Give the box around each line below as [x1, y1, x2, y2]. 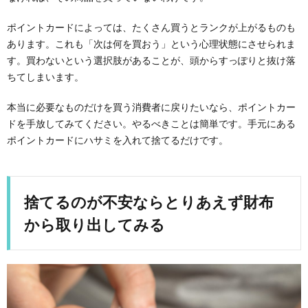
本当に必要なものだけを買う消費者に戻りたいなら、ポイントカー [7, 100, 296, 113]
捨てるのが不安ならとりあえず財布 [24, 192, 274, 211]
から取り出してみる [24, 214, 165, 234]
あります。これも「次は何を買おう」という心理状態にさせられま [7, 37, 296, 49]
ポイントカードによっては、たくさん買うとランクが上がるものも [7, 21, 296, 33]
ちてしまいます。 [7, 70, 84, 82]
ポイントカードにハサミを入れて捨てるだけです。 [7, 133, 228, 146]
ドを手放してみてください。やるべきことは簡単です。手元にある [7, 117, 296, 129]
